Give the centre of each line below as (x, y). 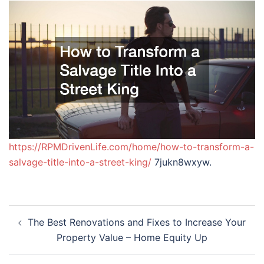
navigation (44, 229)
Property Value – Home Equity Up (132, 238)
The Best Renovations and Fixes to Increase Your (137, 222)
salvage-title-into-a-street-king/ (80, 162)
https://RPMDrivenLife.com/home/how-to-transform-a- (131, 147)
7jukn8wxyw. (181, 162)
